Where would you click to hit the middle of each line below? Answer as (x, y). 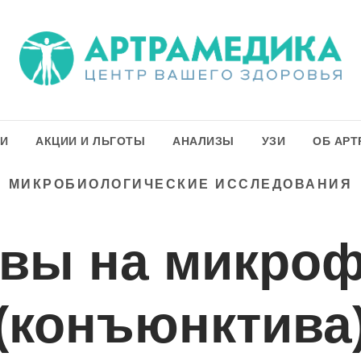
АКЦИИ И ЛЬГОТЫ (91, 141)
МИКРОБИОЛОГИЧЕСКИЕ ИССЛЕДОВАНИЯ (180, 184)
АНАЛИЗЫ (203, 141)
